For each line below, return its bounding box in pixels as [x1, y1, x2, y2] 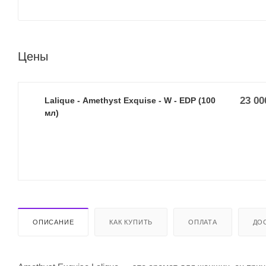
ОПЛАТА [188, 218, 217, 226]
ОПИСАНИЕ [33, 218, 74, 226]
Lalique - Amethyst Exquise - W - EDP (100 [45, 95, 216, 105]
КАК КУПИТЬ [109, 218, 153, 226]
